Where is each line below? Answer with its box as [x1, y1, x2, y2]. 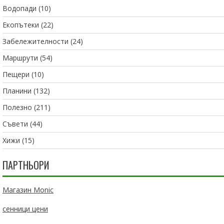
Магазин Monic [2, 185, 53, 195]
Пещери [2, 69, 29, 79]
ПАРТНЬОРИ [2, 157, 49, 173]
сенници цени [2, 204, 48, 214]
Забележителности [2, 36, 68, 46]
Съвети [2, 119, 28, 129]
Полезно [2, 102, 32, 112]
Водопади [2, 3, 36, 13]
